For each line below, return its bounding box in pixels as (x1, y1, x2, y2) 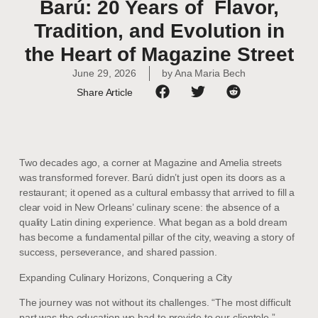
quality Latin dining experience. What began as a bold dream (18, 216, 287, 229)
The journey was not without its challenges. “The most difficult (18, 296, 291, 308)
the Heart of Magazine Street (24, 43, 294, 65)
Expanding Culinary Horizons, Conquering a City (18, 271, 233, 283)
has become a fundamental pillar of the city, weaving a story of (18, 231, 295, 243)
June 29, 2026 (72, 67, 137, 79)
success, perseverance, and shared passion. (18, 246, 217, 258)
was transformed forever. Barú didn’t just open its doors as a (18, 172, 285, 184)
